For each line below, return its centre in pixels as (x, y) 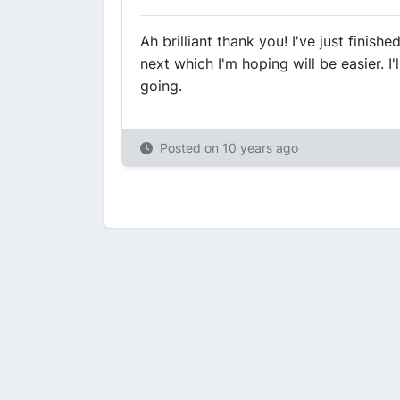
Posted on (191, 148)
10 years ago (260, 148)
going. (161, 86)
